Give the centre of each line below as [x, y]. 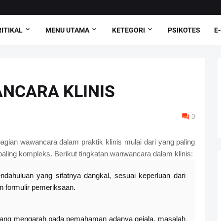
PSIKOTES [184, 30]
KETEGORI [128, 30]
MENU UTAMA [67, 30]
